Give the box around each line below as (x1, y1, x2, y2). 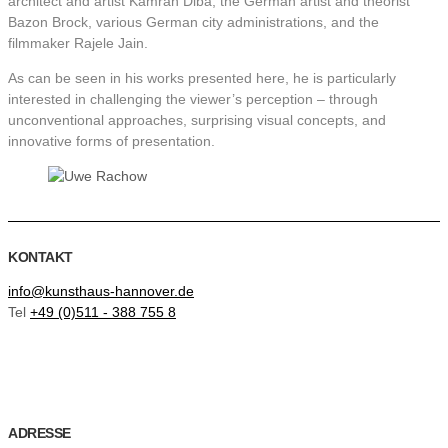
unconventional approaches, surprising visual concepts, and (8, 111, 386, 128)
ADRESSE (8, 425, 71, 442)
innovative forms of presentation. (8, 132, 215, 149)
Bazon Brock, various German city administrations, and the (8, 13, 379, 30)
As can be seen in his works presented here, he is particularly (8, 69, 396, 86)
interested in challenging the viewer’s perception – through (8, 90, 378, 107)
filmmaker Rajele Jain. (8, 34, 148, 51)
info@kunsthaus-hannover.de (8, 282, 194, 299)
